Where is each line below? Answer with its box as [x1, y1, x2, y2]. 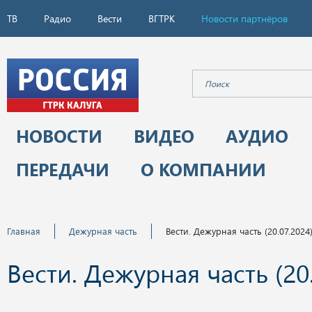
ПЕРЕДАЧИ [16, 157, 109, 180]
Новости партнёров [201, 12, 288, 25]
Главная [7, 225, 40, 237]
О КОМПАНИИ [141, 157, 266, 180]
